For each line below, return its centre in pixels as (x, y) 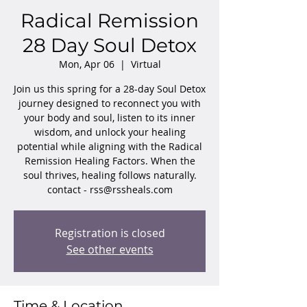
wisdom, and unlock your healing (110, 132)
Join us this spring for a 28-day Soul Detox (110, 89)
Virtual (146, 64)
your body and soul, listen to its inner (110, 118)
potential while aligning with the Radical (110, 146)
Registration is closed (110, 233)
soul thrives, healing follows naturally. (110, 175)
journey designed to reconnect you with (110, 103)
